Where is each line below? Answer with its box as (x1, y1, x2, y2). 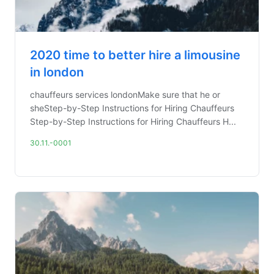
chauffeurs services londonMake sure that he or (30, 89, 220, 100)
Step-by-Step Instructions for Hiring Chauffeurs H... (30, 116, 236, 127)
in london (30, 65, 84, 80)
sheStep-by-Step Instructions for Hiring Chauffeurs (30, 103, 234, 113)
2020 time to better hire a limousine (30, 48, 240, 62)
